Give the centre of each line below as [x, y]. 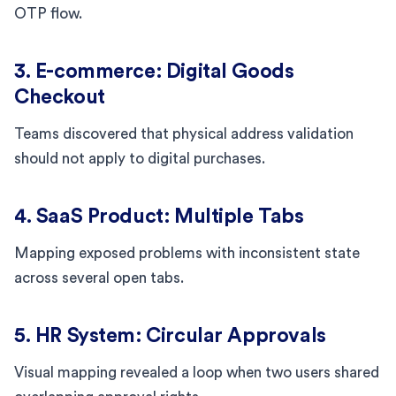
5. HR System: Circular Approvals [170, 335]
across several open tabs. [99, 278]
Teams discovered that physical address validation [184, 133]
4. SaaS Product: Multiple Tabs [159, 216]
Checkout [60, 96]
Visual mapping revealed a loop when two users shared [197, 372]
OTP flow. [48, 13]
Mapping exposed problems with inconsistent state [187, 253]
